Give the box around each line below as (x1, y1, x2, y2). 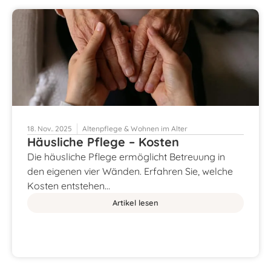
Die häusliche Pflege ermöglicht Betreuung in (27, 150, 225, 163)
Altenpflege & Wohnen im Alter (82, 123, 188, 133)
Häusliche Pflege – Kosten (27, 134, 179, 149)
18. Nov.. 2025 (27, 123, 72, 133)
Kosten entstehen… (27, 179, 110, 192)
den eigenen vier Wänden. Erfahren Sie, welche (27, 165, 233, 177)
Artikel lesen (113, 197, 158, 207)
